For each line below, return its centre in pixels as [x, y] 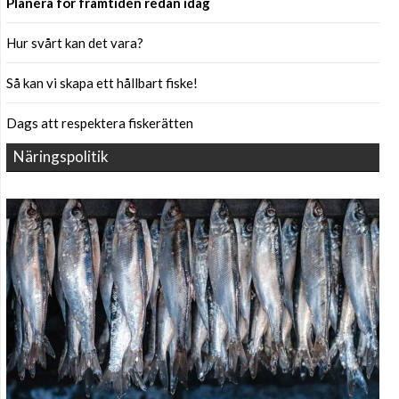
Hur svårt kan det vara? [75, 42]
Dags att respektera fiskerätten [100, 122]
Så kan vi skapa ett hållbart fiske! [102, 82]
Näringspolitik [61, 156]
